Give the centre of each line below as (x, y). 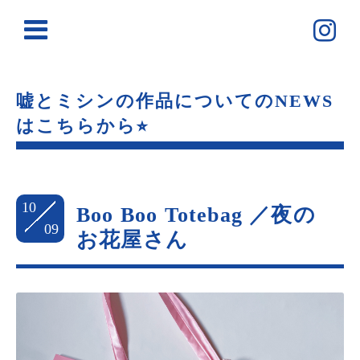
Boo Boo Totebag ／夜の (196, 215)
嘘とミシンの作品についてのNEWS (175, 101)
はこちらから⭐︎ (82, 126)
